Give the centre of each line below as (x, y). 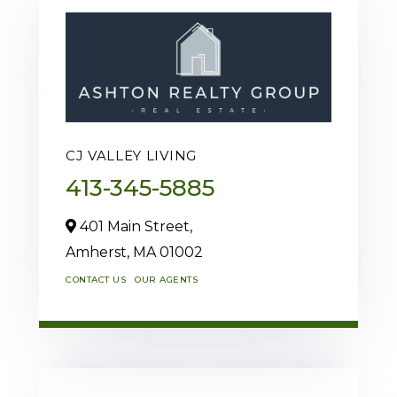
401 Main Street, (134, 227)
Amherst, (99, 253)
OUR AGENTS (166, 280)
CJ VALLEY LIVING (131, 156)
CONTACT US (96, 280)
